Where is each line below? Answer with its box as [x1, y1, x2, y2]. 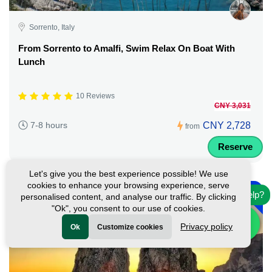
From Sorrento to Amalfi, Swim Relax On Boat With [18, 42, 235, 53]
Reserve [218, 141, 253, 152]
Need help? [219, 189, 264, 200]
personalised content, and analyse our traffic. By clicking [21, 192, 237, 202]
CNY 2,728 [203, 120, 251, 131]
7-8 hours [30, 120, 67, 131]
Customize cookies [97, 222, 164, 231]
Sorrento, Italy [29, 22, 75, 32]
